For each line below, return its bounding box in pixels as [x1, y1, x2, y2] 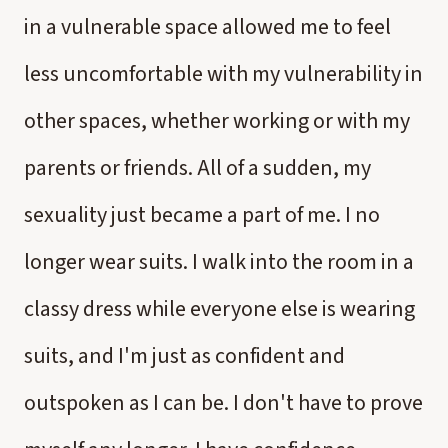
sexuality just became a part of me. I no [24, 199, 380, 231]
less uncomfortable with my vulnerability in [24, 58, 423, 90]
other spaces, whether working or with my [24, 105, 410, 137]
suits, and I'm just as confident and [24, 340, 345, 372]
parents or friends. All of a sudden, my [24, 152, 371, 184]
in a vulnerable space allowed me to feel [24, 11, 391, 43]
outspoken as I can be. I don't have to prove [24, 387, 423, 419]
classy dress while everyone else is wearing [24, 293, 415, 325]
